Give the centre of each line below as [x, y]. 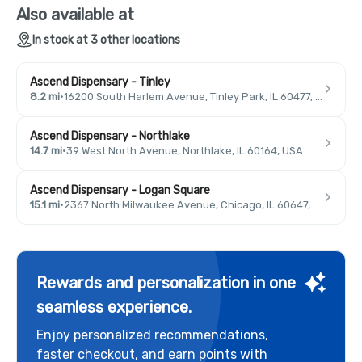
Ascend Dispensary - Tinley [100, 82]
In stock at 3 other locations [106, 40]
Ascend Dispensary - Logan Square [120, 190]
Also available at [75, 14]
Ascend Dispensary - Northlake [110, 136]
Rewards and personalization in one [166, 282]
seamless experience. [114, 307]
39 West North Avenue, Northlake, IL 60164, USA [185, 150]
